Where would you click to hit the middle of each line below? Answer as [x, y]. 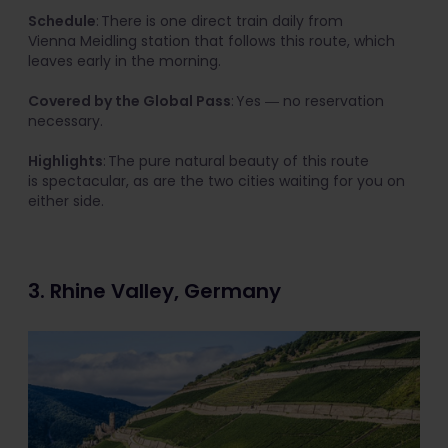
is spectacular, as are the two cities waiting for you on [216, 180]
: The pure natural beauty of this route [236, 160]
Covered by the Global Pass [129, 100]
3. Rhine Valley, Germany [157, 290]
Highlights [65, 160]
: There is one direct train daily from [219, 20]
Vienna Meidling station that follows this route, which [211, 40]
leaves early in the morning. [124, 60]
